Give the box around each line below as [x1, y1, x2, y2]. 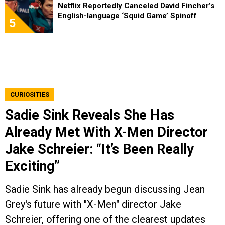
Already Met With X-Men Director [5, 124, 208, 140]
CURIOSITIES [10, 90, 49, 98]
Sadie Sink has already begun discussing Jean [5, 183, 205, 195]
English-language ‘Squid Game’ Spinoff [58, 11, 197, 20]
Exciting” [5, 158, 60, 174]
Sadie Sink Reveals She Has [5, 106, 174, 123]
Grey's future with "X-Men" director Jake [5, 198, 181, 210]
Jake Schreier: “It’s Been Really [5, 141, 194, 157]
